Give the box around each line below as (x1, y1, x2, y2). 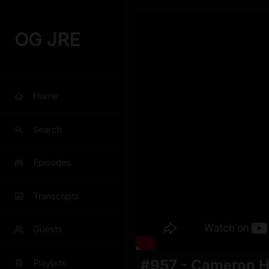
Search (33, 123, 62, 135)
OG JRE (14, 29, 80, 50)
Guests (33, 223, 62, 235)
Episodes (33, 157, 71, 169)
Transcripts (33, 190, 79, 202)
